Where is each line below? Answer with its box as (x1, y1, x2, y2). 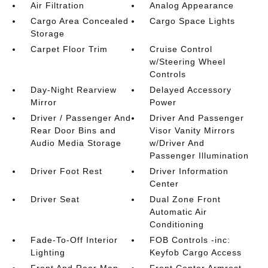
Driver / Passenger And (30, 113, 131, 123)
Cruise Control (150, 44, 213, 54)
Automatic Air (150, 207, 208, 217)
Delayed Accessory (150, 85, 232, 95)
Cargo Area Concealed (30, 16, 129, 26)
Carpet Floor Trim (30, 44, 108, 54)
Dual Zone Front (150, 194, 221, 204)
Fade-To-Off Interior (30, 235, 118, 245)
